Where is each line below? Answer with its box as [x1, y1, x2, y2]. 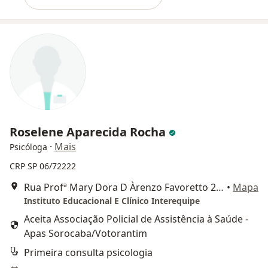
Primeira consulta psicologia [24, 246, 153, 259]
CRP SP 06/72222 [10, 160, 76, 172]
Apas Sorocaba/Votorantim [24, 227, 147, 240]
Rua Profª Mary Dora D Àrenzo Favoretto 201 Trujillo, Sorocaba [216, 181, 224, 194]
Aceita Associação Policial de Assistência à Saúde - [24, 212, 248, 226]
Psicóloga [10, 141, 47, 153]
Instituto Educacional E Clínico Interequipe [24, 195, 200, 206]
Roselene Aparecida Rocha [10, 124, 169, 140]
